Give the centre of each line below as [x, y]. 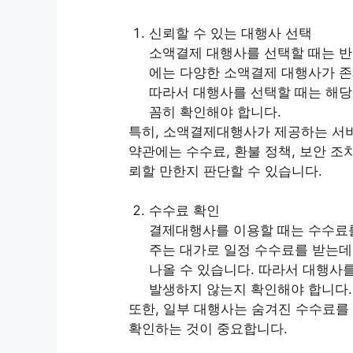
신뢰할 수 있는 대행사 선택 [230, 33]
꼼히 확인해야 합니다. [215, 111]
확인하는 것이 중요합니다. [208, 329]
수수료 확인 [184, 211]
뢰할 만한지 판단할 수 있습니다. [225, 171]
